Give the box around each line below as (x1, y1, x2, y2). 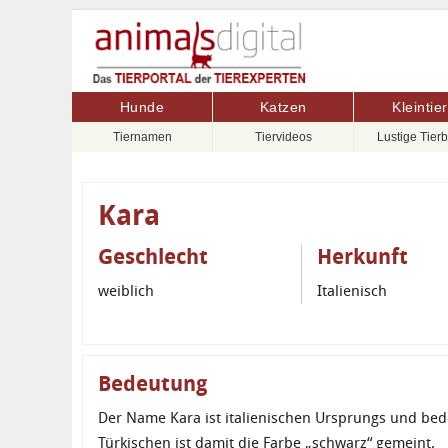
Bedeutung (98, 371, 208, 397)
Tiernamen (112, 130, 172, 145)
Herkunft (317, 244, 409, 270)
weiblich (98, 282, 154, 301)
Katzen (259, 99, 307, 116)
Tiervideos (254, 130, 312, 145)
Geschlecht (98, 244, 208, 270)
